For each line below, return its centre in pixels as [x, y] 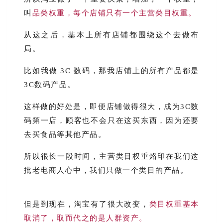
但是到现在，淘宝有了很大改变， [87, 204]
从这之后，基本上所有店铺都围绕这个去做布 [111, 35]
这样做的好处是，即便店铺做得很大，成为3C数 [111, 107]
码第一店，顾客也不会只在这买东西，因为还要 [111, 120]
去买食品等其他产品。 [65, 134]
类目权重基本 [174, 204]
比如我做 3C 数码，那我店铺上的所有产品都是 [111, 71]
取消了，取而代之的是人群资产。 [86, 218]
